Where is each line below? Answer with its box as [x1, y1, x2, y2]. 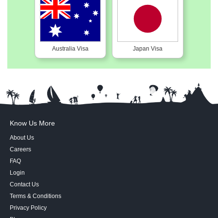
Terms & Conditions [10, 193, 61, 200]
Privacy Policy [10, 204, 47, 212]
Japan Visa [133, 45, 163, 53]
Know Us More [10, 119, 55, 127]
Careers [10, 146, 31, 153]
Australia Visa [52, 45, 89, 53]
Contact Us [10, 181, 39, 188]
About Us [10, 134, 34, 142]
